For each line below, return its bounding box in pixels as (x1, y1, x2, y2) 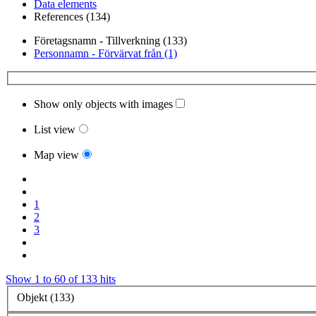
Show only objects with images (34, 98, 173, 111)
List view (34, 123, 75, 136)
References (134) (34, 11, 110, 23)
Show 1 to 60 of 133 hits (6, 273, 116, 286)
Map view (34, 149, 79, 162)
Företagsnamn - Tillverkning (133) (34, 35, 187, 47)
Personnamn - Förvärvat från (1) (34, 47, 177, 60)
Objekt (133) (17, 291, 74, 303)
